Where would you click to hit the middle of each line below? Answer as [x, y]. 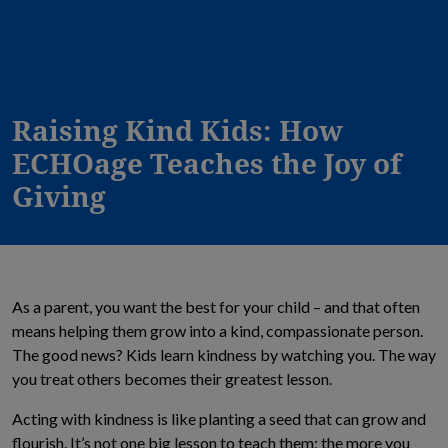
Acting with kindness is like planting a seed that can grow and [219, 418]
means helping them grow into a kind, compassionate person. [217, 330]
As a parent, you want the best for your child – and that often [216, 306]
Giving [59, 196]
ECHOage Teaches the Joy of [206, 163]
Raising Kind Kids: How [177, 130]
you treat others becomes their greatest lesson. [173, 378]
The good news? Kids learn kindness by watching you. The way [224, 354]
